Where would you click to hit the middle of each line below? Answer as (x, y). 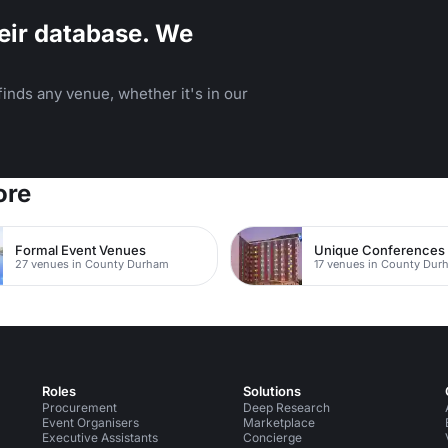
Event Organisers (90, 422)
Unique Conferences (380, 249)
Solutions (272, 391)
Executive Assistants (99, 437)
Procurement (79, 407)
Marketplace (279, 422)
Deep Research (287, 407)
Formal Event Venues (81, 249)
